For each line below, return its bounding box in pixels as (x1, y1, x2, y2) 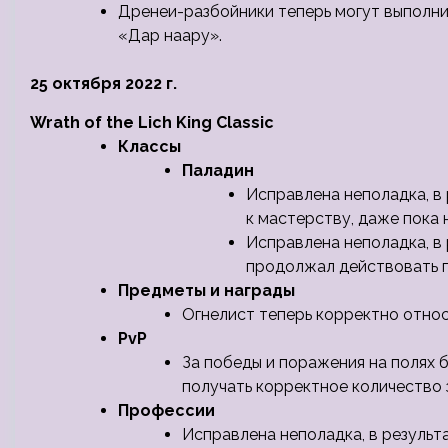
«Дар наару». (118, 26, 222, 45)
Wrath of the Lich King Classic (30, 113, 274, 132)
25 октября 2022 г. (30, 74, 177, 93)
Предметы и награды (118, 281, 295, 300)
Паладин (182, 161, 254, 180)
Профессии (118, 401, 215, 420)
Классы (118, 137, 181, 156)
